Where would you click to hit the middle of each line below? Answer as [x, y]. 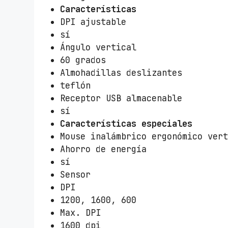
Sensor [76, 174]
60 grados [83, 60]
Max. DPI [81, 212]
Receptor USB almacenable [121, 98]
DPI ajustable [93, 22]
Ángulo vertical [98, 47]
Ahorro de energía [104, 149]
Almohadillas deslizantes [121, 73]
